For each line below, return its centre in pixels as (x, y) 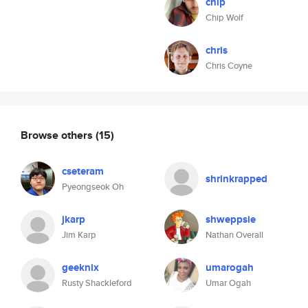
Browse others (58, 135)
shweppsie (231, 219)
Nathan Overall (234, 235)
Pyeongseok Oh (93, 187)
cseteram (83, 171)
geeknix (80, 267)
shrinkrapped (236, 179)
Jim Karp (79, 235)
